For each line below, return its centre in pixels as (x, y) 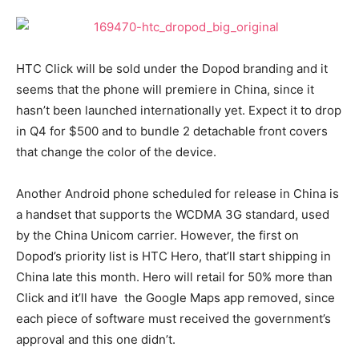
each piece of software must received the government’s (173, 319)
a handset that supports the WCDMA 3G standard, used (173, 214)
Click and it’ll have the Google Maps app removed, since (175, 298)
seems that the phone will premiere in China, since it (165, 89)
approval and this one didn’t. (96, 339)
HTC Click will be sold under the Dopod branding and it (172, 69)
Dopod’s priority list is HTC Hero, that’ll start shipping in (173, 256)
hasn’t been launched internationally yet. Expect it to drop (179, 110)
